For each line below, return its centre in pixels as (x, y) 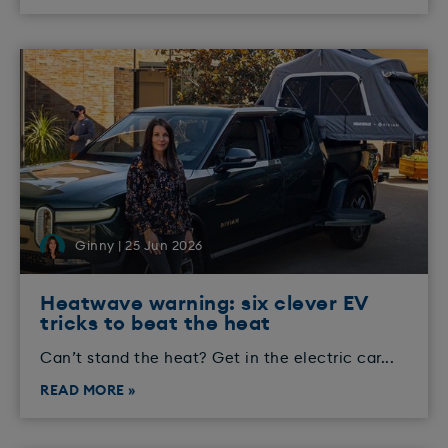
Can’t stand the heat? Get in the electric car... (217, 359)
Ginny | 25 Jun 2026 (139, 247)
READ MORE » (88, 391)
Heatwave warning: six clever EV (204, 304)
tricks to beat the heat (155, 324)
